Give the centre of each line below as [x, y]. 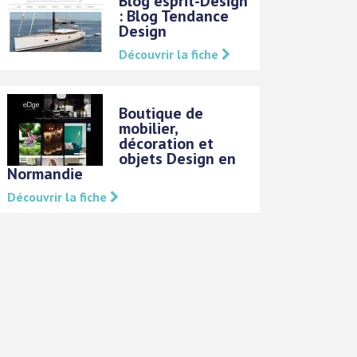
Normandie [45, 174]
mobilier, [149, 129]
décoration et [167, 144]
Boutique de [161, 114]
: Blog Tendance [174, 16]
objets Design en [178, 159]
